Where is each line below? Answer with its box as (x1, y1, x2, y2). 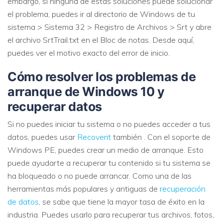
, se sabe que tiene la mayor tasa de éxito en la (39, 196, 205, 207)
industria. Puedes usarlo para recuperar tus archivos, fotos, (7, 209, 214, 220)
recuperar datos (7, 99, 102, 114)
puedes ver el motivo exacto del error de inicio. (7, 48, 170, 58)
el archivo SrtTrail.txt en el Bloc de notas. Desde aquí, (7, 35, 194, 45)
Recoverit (77, 131, 111, 142)
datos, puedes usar (7, 131, 77, 142)
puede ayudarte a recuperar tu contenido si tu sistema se (7, 157, 211, 168)
